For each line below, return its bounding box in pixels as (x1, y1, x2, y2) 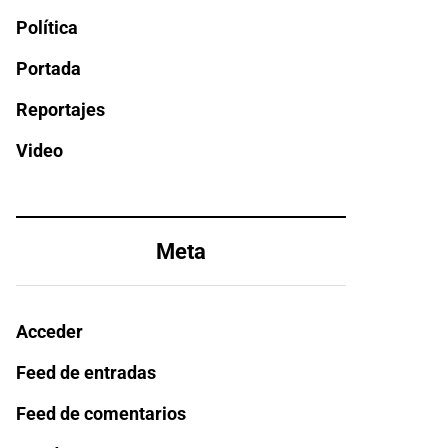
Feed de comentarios (16, 403, 186, 424)
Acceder (16, 321, 83, 342)
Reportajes (16, 99, 105, 120)
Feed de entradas (16, 362, 156, 383)
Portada (16, 58, 81, 79)
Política (16, 17, 78, 38)
